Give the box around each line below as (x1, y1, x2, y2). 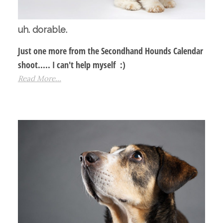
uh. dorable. (17, 24, 67, 35)
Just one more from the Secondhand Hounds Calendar (17, 45, 203, 57)
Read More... (17, 74, 61, 84)
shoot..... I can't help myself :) (17, 59, 125, 71)
